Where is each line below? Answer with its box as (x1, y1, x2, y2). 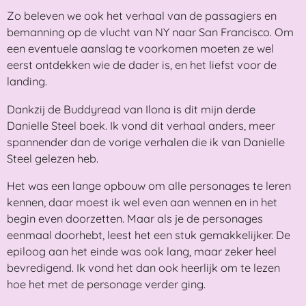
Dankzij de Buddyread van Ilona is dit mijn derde (7, 102, 255, 116)
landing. (7, 74, 47, 89)
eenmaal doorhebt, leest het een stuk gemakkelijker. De (7, 227, 290, 242)
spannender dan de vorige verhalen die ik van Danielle (7, 135, 285, 149)
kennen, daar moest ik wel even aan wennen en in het (7, 195, 277, 209)
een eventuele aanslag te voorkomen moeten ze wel (7, 42, 274, 56)
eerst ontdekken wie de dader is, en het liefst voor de (7, 58, 277, 72)
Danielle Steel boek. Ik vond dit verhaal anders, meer (7, 118, 275, 133)
